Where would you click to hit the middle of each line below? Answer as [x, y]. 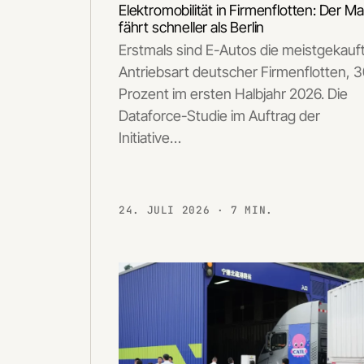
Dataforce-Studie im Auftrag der [219, 116]
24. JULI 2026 [168, 210]
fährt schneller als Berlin [192, 28]
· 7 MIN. [245, 210]
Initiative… [150, 138]
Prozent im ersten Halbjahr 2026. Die [233, 94]
